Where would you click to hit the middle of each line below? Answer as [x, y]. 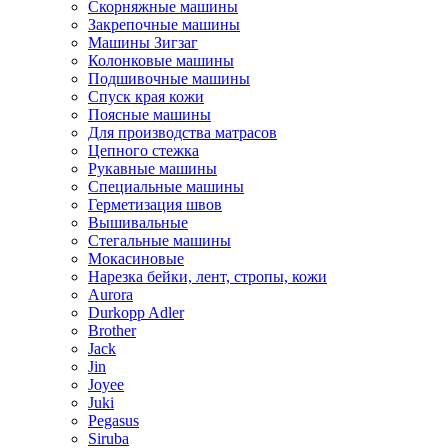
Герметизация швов [155, 204]
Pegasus [113, 420]
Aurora [110, 294]
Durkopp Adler [136, 312]
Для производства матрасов [182, 132]
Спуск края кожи [146, 96]
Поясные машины [149, 114]
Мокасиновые [136, 258]
